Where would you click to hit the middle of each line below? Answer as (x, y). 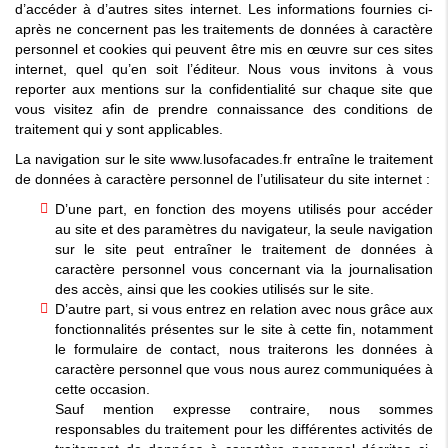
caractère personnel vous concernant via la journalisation (244, 268)
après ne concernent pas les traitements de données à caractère (224, 28)
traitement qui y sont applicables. (119, 128)
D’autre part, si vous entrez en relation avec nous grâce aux (244, 308)
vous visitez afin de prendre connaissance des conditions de (224, 108)
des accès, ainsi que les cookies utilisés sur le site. (214, 288)
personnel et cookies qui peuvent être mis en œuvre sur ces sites (224, 48)
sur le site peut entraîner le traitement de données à (244, 248)
